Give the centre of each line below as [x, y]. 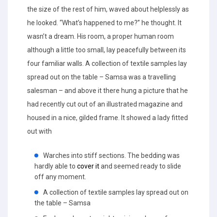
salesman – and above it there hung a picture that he [108, 91]
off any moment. [60, 177]
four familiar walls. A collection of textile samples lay [107, 63]
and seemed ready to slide [140, 166]
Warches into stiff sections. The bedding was [111, 155]
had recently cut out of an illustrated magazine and [105, 104]
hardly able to [56, 166]
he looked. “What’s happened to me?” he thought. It [104, 23]
